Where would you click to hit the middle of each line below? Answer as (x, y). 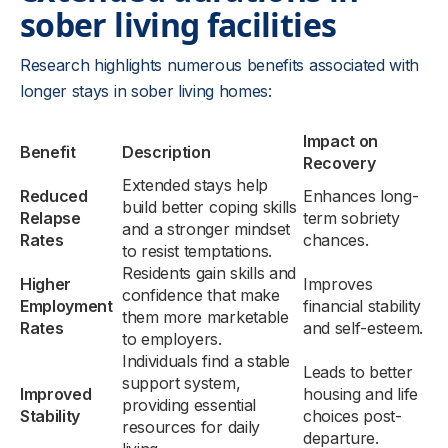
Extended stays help (195, 185)
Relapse (50, 218)
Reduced (54, 196)
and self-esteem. (363, 328)
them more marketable (205, 317)
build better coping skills (209, 207)
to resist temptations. (197, 251)
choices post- (352, 416)
